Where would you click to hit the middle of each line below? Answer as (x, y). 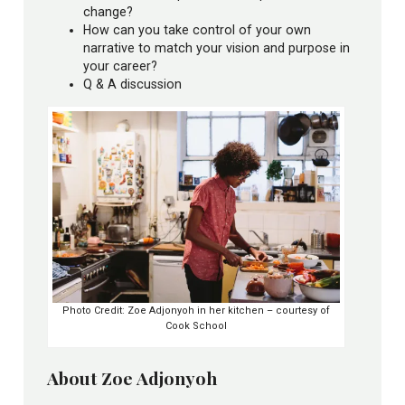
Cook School (197, 325)
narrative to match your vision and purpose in (217, 47)
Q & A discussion (132, 84)
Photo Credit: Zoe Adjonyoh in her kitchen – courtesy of (197, 310)
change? (108, 11)
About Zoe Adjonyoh (132, 377)
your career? (120, 66)
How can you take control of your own (197, 29)
